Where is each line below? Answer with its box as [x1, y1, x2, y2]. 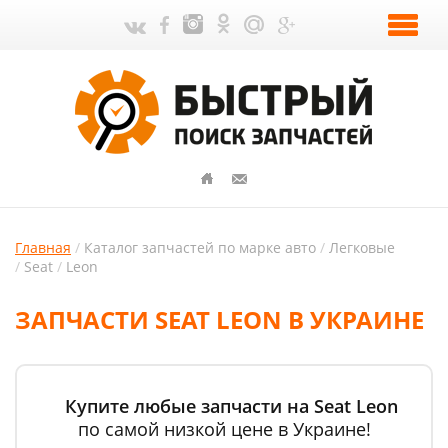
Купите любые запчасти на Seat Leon [65, 394, 398, 418]
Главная [15, 238, 71, 257]
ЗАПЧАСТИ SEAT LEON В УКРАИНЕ [15, 303, 424, 336]
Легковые [329, 238, 395, 257]
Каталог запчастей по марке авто [84, 238, 316, 257]
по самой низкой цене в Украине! [77, 417, 371, 441]
